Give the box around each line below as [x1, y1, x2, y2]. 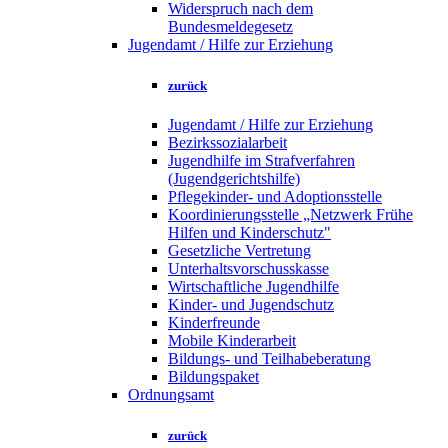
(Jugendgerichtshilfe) [168, 169, 300, 187]
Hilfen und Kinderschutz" [168, 223, 331, 241]
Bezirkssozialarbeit [168, 133, 287, 151]
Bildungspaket [168, 367, 259, 385]
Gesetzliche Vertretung [168, 241, 311, 259]
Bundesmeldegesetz [168, 17, 293, 35]
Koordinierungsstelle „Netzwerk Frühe [168, 205, 413, 223]
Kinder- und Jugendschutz [168, 295, 334, 313]
